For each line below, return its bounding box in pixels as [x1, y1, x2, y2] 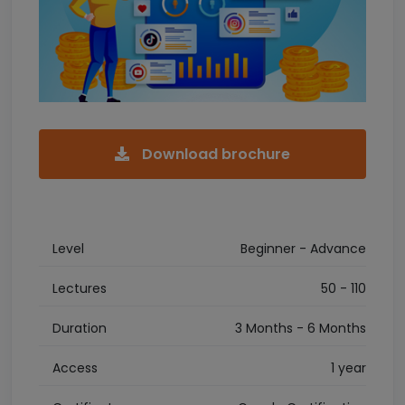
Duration [52, 318, 107, 337]
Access [52, 358, 98, 377]
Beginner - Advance [240, 239, 366, 258]
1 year [331, 358, 366, 377]
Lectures [52, 278, 107, 297]
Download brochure [138, 143, 290, 165]
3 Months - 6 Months [235, 318, 366, 337]
